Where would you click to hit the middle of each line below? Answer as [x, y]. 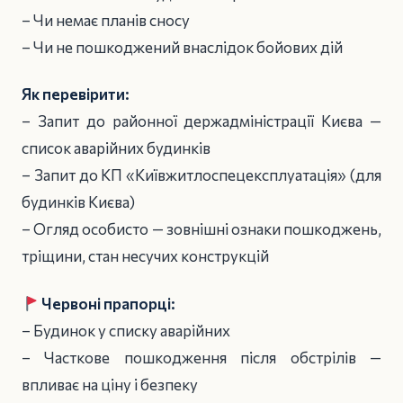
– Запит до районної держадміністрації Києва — [201, 121]
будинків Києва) [78, 202]
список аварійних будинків [116, 148]
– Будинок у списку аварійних [126, 331]
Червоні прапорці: [107, 304]
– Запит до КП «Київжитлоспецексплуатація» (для [201, 175]
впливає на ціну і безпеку [110, 385]
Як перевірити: [76, 94]
